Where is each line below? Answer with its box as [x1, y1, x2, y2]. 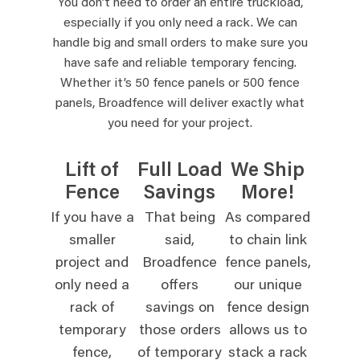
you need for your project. [108, 117, 252, 130]
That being [144, 211, 215, 226]
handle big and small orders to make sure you [52, 36, 308, 50]
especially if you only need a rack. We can [63, 16, 297, 30]
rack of [70, 301, 115, 316]
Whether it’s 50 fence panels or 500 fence [60, 76, 300, 90]
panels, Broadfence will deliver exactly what [55, 96, 305, 110]
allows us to [228, 324, 307, 338]
